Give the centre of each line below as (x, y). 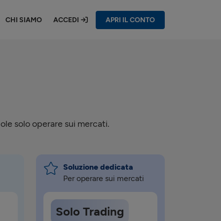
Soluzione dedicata (98, 167)
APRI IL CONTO (130, 20)
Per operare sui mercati (104, 178)
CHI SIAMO (23, 20)
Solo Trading (90, 211)
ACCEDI (66, 20)
